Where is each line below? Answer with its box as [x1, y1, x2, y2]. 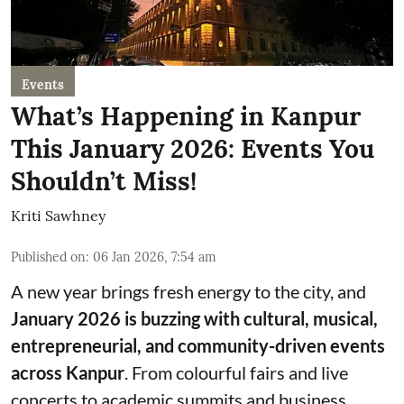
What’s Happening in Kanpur [11, 100, 361, 133]
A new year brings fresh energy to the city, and [11, 280, 366, 302]
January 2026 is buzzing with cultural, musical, [11, 308, 378, 329]
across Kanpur [11, 362, 124, 383]
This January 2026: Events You [11, 133, 374, 165]
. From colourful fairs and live [124, 362, 348, 383]
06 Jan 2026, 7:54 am [93, 249, 216, 265]
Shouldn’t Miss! [11, 165, 197, 197]
